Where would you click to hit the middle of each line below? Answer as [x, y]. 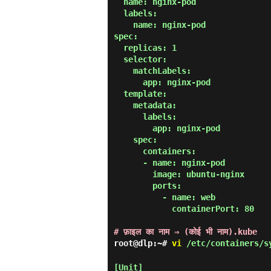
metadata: [123, 105]
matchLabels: [123, 71]
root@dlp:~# [143, 243]
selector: [119, 59]
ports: [133, 186]
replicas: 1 [119, 48]
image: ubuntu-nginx [133, 174]
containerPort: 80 [143, 209]
